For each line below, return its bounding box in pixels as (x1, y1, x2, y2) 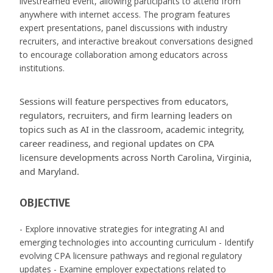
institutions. (19, 62, 65, 74)
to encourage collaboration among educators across (19, 49, 228, 61)
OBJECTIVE (19, 196, 70, 210)
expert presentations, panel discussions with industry (19, 22, 227, 34)
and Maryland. (19, 165, 79, 178)
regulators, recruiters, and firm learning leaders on (19, 109, 232, 122)
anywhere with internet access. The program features (19, 9, 230, 21)
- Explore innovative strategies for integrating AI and (19, 223, 224, 235)
